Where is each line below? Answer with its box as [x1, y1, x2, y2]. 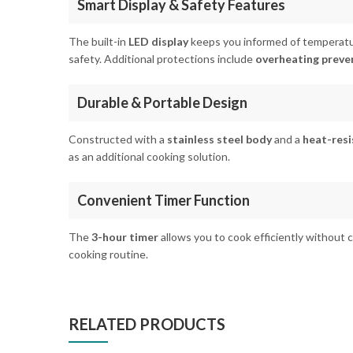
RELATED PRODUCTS [69, 314, 225, 334]
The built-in [69, 34, 128, 48]
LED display [128, 34, 188, 48]
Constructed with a [69, 132, 167, 146]
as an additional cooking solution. [69, 149, 230, 163]
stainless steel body [167, 132, 272, 146]
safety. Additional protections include [69, 51, 255, 65]
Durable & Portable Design [77, 93, 247, 111]
